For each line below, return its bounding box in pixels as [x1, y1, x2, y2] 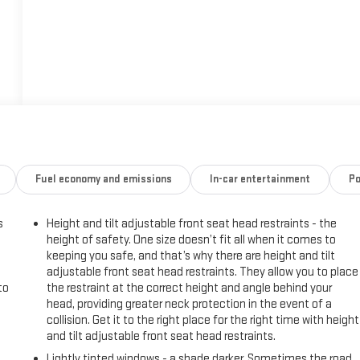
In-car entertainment [210, 173, 311, 186]
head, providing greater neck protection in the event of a [47, 297, 333, 313]
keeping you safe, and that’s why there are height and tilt [47, 248, 336, 264]
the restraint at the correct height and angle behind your [47, 280, 333, 297]
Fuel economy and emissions [35, 173, 172, 186]
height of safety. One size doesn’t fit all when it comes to [47, 232, 337, 248]
